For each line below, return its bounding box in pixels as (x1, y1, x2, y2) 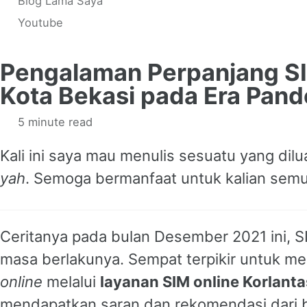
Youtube (17, 15, 63, 29)
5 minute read (14, 114, 93, 129)
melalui (42, 272, 100, 291)
